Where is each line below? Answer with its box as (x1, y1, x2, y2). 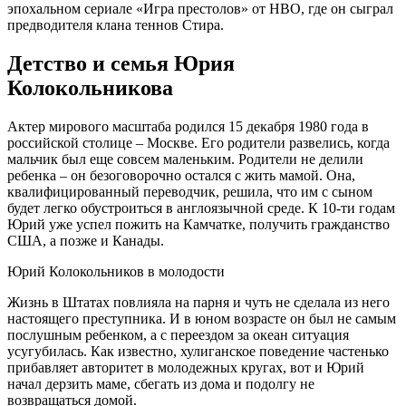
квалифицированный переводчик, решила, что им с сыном (7, 183, 372, 199)
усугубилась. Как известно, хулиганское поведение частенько (7, 343, 389, 359)
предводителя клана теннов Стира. (7, 16, 224, 33)
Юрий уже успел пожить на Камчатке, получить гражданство (7, 216, 390, 232)
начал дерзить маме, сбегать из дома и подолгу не (7, 375, 314, 391)
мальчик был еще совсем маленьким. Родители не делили (7, 150, 363, 167)
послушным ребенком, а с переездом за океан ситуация (7, 326, 349, 343)
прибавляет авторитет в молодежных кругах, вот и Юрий (7, 359, 364, 375)
